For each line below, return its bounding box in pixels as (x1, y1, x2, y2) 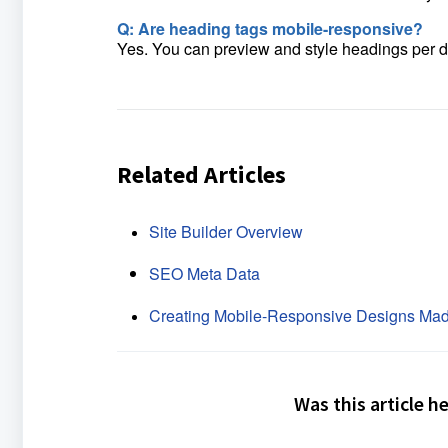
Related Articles (116, 158, 286, 190)
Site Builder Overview (148, 219, 303, 243)
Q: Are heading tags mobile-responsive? (116, 16, 423, 40)
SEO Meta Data (148, 261, 260, 285)
